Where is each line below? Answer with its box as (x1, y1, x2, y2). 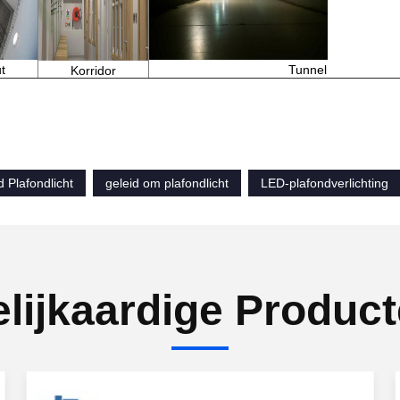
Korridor (71, 63, 116, 78)
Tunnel (288, 62, 327, 77)
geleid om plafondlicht (105, 176, 229, 190)
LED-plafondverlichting (261, 176, 388, 190)
